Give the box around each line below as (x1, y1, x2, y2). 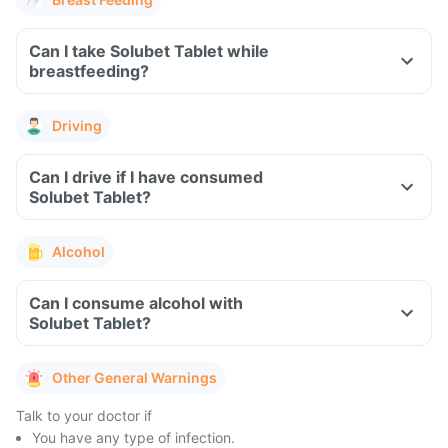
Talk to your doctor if (16, 407, 152, 424)
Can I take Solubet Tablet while (29, 41, 269, 61)
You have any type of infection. (32, 429, 235, 446)
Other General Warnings (52, 369, 217, 386)
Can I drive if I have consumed (29, 167, 263, 187)
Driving (52, 117, 102, 134)
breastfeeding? (29, 61, 149, 81)
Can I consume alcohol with (29, 293, 243, 313)
